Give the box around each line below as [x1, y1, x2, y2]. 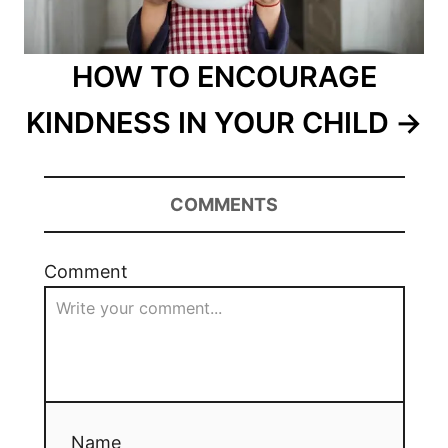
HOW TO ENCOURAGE [71, 59, 377, 95]
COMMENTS [170, 194, 278, 216]
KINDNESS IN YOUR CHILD [26, 105, 390, 141]
